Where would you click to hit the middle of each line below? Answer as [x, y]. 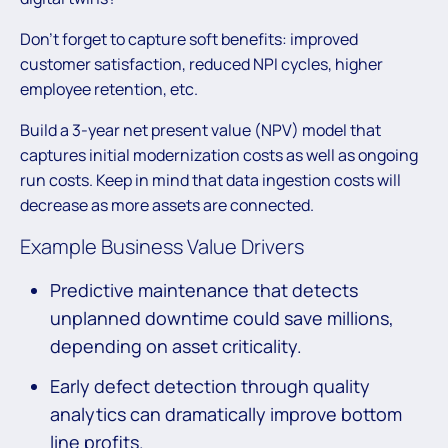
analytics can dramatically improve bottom [226, 414]
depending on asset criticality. [176, 346]
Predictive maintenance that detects [204, 290]
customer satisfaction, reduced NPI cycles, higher [201, 64]
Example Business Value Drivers [164, 247]
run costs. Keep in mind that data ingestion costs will [210, 180]
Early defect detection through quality [210, 386]
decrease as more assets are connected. [167, 205]
